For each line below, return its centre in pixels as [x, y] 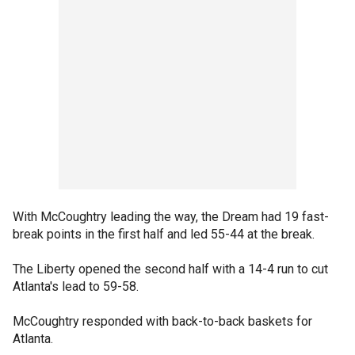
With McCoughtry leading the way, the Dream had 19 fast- [171, 217]
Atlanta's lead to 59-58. [76, 286]
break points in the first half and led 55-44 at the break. [164, 234]
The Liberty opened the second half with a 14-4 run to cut [170, 269]
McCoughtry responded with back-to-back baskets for [162, 321]
